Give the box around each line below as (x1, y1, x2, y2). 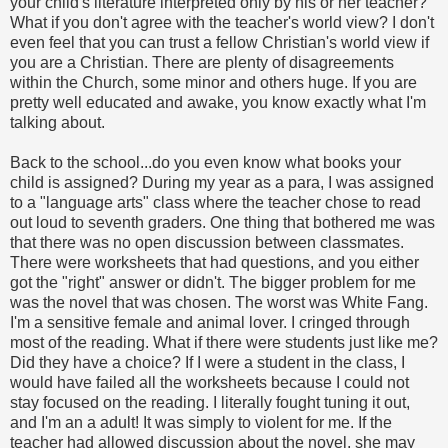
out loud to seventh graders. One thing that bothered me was (10, 213, 435, 231)
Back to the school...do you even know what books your (10, 153, 401, 171)
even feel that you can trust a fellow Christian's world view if (10, 33, 429, 51)
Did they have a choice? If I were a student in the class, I (10, 353, 405, 371)
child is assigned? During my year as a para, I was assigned (10, 173, 434, 191)
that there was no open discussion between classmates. (10, 233, 404, 251)
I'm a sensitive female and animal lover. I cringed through (10, 313, 410, 331)
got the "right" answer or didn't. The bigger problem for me (10, 273, 416, 291)
